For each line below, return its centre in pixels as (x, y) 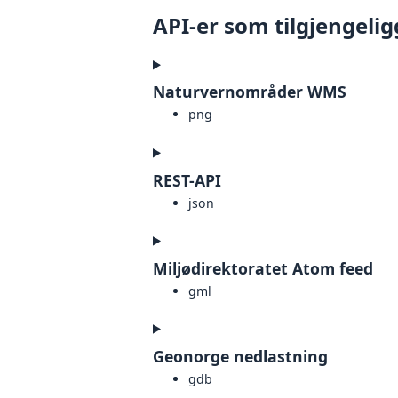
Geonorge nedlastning (240, 356)
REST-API (187, 180)
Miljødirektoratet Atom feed (263, 268)
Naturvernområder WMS (250, 92)
